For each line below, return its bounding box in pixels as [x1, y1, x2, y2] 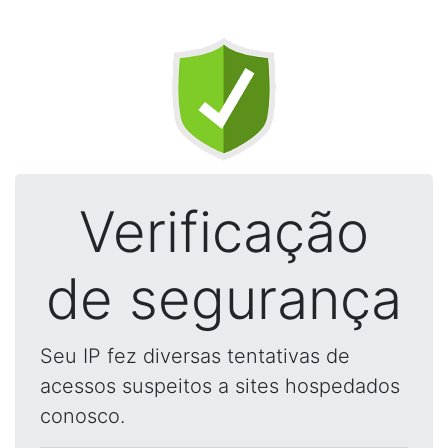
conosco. [40, 404, 125, 428]
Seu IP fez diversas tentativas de [40, 344, 350, 368]
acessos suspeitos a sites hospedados [40, 374, 400, 398]
